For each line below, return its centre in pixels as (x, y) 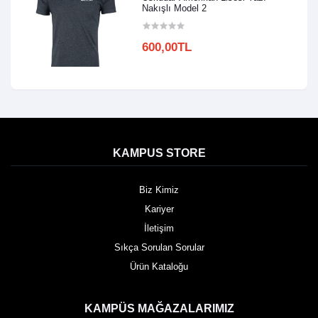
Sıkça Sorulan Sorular (159, 247)
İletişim (159, 228)
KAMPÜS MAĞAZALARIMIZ (159, 308)
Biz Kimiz (159, 190)
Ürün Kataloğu (159, 266)
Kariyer (159, 209)
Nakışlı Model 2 (175, 8)
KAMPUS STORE (159, 153)
